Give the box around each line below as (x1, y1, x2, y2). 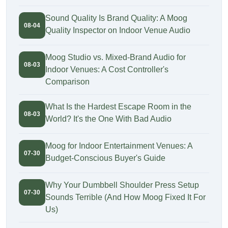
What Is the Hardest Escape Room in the (45, 102, 191, 111)
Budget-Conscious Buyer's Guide (45, 154, 165, 163)
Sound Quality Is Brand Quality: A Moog (45, 14, 187, 23)
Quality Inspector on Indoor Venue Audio (45, 26, 190, 35)
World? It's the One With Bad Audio (45, 115, 172, 124)
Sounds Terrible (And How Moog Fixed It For (45, 193, 206, 202)
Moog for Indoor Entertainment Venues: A (45, 141, 192, 151)
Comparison (45, 77, 90, 87)
